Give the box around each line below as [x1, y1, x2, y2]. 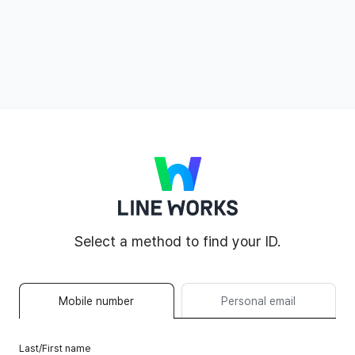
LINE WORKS [236, 143, 318, 170]
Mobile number [59, 294, 135, 307]
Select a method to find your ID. [74, 233, 281, 250]
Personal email [221, 294, 296, 307]
